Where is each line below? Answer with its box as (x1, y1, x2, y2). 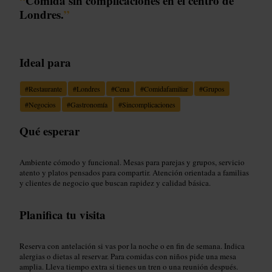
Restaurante (29, 83, 62, 93)
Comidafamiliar (144, 83, 188, 93)
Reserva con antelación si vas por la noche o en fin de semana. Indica (19, 240, 245, 251)
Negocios (29, 99, 56, 109)
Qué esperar (19, 122, 80, 139)
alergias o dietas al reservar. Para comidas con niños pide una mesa (19, 250, 236, 262)
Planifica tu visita (19, 206, 106, 223)
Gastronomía (70, 99, 107, 109)
